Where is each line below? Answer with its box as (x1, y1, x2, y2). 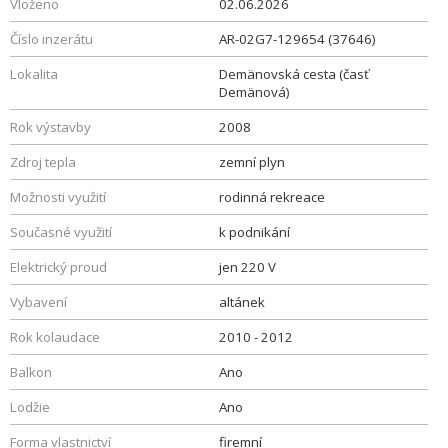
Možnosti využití (10, 188, 106, 206)
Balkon (10, 363, 52, 381)
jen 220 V (219, 258, 276, 276)
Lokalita (10, 65, 58, 83)
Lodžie (10, 398, 50, 416)
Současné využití (10, 223, 112, 241)
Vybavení (10, 293, 67, 311)
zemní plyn (219, 153, 285, 171)
